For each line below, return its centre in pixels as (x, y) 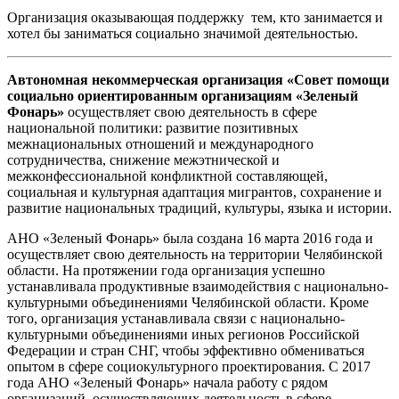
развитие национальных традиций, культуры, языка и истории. (199, 208)
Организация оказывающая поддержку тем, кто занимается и (195, 18)
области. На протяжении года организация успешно (166, 271)
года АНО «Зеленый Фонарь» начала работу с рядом (167, 383)
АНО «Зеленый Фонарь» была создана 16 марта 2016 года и (190, 239)
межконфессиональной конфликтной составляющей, (167, 176)
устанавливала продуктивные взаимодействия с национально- (198, 287)
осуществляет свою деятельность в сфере (191, 112)
